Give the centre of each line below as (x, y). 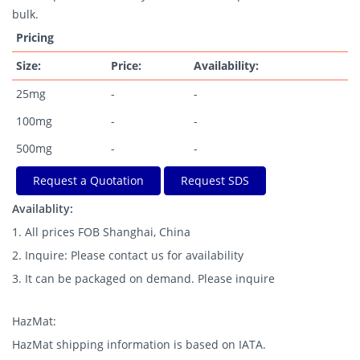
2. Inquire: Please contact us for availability (128, 255)
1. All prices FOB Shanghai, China (101, 232)
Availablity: (43, 209)
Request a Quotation (88, 180)
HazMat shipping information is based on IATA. (139, 344)
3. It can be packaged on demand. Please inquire (143, 278)
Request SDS (215, 180)
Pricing (35, 37)
